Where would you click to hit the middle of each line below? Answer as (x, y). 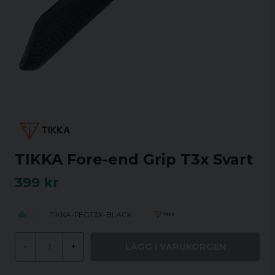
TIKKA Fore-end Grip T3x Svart (134, 159)
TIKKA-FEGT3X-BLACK (91, 215)
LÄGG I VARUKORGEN (175, 246)
